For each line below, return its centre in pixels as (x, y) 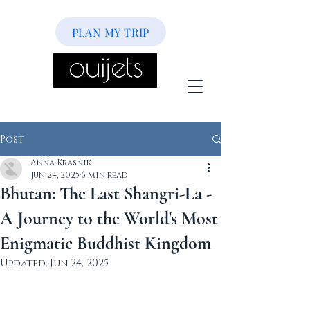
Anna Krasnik (61, 163)
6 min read (104, 175)
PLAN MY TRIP (111, 32)
